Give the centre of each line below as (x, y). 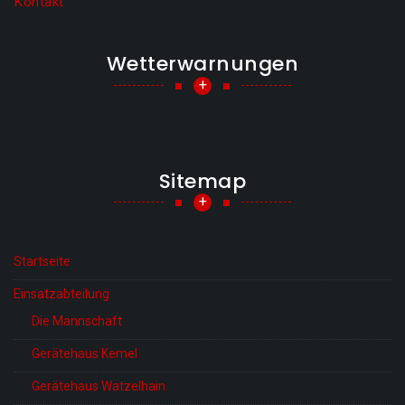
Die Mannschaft (77, 320)
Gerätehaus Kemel (85, 353)
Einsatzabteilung (61, 293)
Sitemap (202, 181)
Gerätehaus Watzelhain (99, 386)
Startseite (42, 261)
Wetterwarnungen (202, 64)
